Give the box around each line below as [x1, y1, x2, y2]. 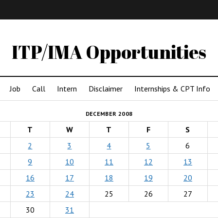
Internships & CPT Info [134, 84, 210, 93]
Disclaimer [89, 84, 123, 93]
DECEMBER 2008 [85, 110, 133, 117]
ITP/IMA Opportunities [12, 39, 206, 64]
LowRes [160, 26, 191, 35]
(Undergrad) [55, 26, 100, 35]
